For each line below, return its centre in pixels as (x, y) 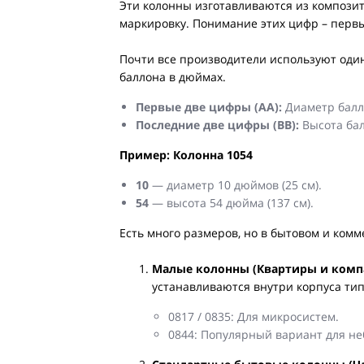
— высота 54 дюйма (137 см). (231, 203)
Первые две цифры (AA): (209, 107)
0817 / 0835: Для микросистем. (253, 317)
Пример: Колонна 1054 (186, 155)
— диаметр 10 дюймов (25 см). (235, 185)
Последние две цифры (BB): (217, 125)
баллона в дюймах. (173, 77)
